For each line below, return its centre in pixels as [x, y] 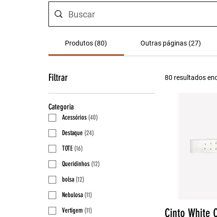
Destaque [72, 133]
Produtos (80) [86, 43]
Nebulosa [72, 195]
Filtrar [58, 78]
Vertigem [72, 211]
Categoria [61, 107]
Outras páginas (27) [170, 43]
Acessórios [74, 118]
